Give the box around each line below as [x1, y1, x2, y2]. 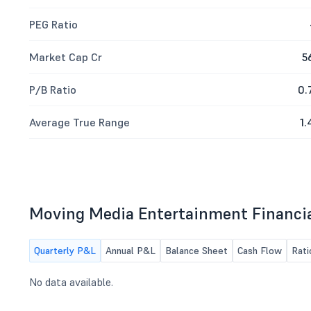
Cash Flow [237, 244, 282, 257]
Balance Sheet [165, 244, 228, 257]
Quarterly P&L [34, 244, 96, 257]
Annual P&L [106, 244, 155, 257]
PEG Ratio [29, 17, 78, 31]
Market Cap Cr [29, 50, 102, 64]
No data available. [29, 275, 113, 289]
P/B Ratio [29, 83, 76, 96]
